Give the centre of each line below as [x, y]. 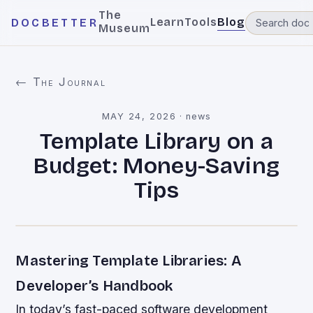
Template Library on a [156, 141]
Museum [124, 28]
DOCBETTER [55, 23]
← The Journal [61, 82]
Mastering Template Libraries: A [129, 261]
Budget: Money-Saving [156, 166]
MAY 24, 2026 [139, 116]
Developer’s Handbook [94, 286]
